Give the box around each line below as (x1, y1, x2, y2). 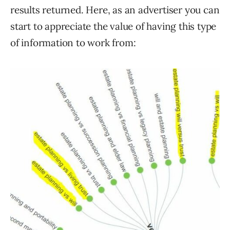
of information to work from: (10, 36, 136, 49)
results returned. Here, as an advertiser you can (10, 3, 220, 16)
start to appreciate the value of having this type (10, 20, 217, 32)
